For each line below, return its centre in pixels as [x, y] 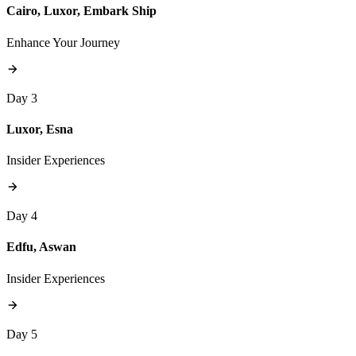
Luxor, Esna [40, 129]
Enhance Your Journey [63, 42]
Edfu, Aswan [41, 247]
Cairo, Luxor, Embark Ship [81, 11]
